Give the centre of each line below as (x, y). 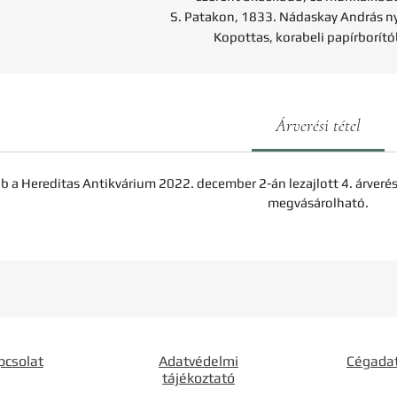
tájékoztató (198, 378)
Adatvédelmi (198, 361)
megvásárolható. (318, 202)
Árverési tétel (318, 126)
